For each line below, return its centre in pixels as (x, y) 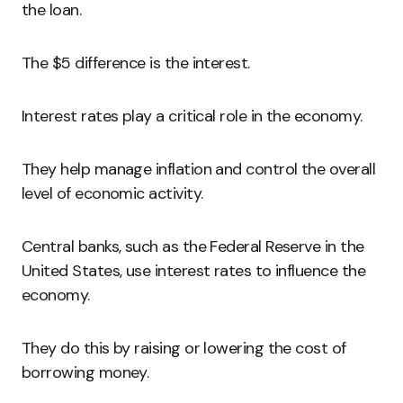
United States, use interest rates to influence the (193, 271)
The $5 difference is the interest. (136, 63)
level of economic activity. (112, 193)
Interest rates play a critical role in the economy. (192, 116)
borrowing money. (85, 372)
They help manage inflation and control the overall (198, 169)
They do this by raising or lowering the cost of (184, 348)
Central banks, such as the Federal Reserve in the (193, 246)
